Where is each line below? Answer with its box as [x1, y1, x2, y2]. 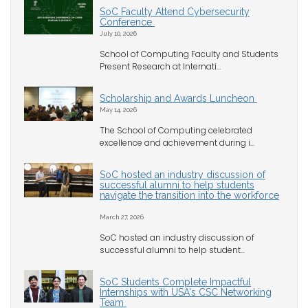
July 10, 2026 [100, 30, 137, 38]
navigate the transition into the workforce [100, 190, 279, 201]
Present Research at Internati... [100, 60, 221, 73]
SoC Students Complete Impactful [100, 276, 251, 288]
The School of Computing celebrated [100, 124, 252, 137]
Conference [100, 16, 155, 28]
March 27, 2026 [100, 213, 144, 221]
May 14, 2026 [100, 106, 137, 114]
